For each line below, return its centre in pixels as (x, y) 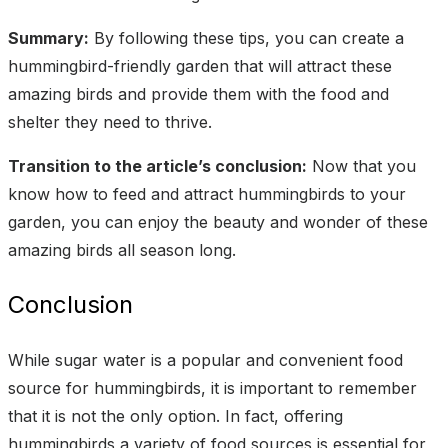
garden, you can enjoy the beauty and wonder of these (218, 222)
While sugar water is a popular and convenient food (205, 359)
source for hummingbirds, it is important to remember (212, 387)
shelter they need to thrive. (110, 122)
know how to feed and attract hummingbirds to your (207, 194)
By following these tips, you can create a (246, 38)
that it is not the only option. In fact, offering (175, 415)
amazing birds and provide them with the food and (198, 94)
